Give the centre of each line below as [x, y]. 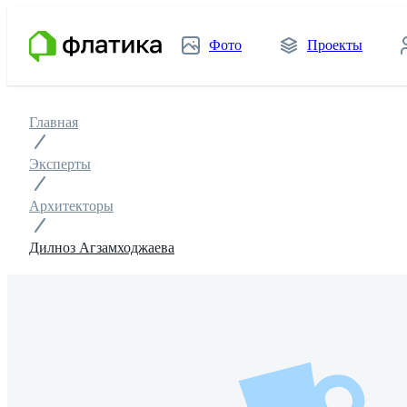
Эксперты [60, 164]
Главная [54, 122]
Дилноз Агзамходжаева [102, 248]
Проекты [335, 45]
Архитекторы [71, 206]
